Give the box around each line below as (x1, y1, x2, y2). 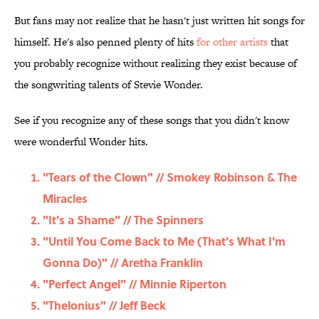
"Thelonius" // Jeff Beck (43, 297, 166, 314)
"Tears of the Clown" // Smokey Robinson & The (43, 169, 297, 186)
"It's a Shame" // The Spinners (43, 211, 204, 229)
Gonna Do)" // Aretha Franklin (43, 254, 203, 271)
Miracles (43, 190, 88, 207)
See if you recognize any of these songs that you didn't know (14, 113, 289, 128)
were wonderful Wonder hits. (14, 134, 148, 150)
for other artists (197, 34, 268, 50)
